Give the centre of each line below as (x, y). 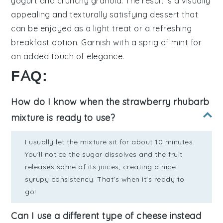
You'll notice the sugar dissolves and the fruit (104, 154)
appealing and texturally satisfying (81, 14)
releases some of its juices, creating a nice (101, 167)
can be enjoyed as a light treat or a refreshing (102, 28)
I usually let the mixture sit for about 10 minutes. (110, 142)
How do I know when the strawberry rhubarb (110, 102)
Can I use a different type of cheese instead (106, 216)
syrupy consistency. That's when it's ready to (105, 179)
